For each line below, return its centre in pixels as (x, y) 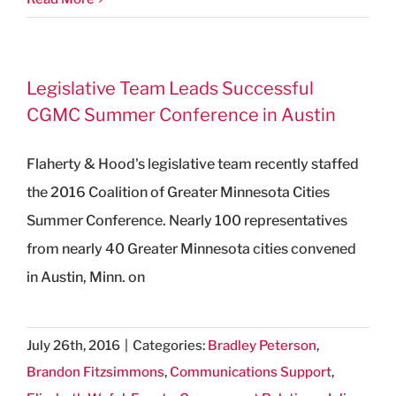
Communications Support (251, 372)
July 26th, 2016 (73, 345)
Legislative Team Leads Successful (170, 88)
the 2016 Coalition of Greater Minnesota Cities (178, 192)
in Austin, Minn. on (86, 277)
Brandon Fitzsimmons (95, 372)
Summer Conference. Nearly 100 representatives (187, 220)
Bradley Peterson (262, 345)
